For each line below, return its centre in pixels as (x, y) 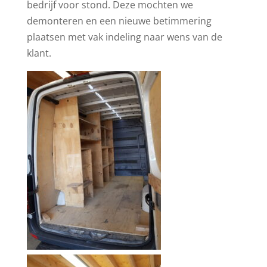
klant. (39, 53)
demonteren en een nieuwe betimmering (119, 21)
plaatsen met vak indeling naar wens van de (124, 37)
